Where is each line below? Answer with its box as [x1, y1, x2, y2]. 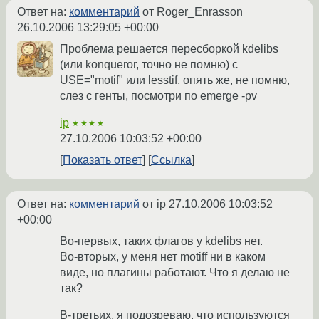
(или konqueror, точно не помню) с [60, 58, 238, 71]
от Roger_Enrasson [140, 6, 243, 19]
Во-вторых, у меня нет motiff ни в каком [60, 251, 266, 263]
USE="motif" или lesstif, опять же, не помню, [60, 74, 290, 87]
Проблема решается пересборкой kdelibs [60, 43, 278, 56]
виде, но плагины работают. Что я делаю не [60, 266, 290, 279]
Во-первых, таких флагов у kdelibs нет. [60, 235, 263, 248]
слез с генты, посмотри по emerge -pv [60, 90, 257, 103]
